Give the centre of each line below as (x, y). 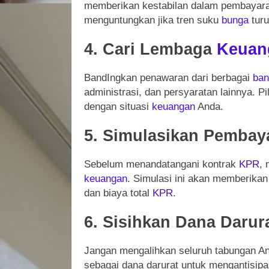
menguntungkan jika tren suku (153, 20)
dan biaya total (118, 193)
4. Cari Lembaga (150, 49)
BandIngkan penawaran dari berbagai (168, 77)
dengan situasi (118, 106)
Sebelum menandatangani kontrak (162, 164)
